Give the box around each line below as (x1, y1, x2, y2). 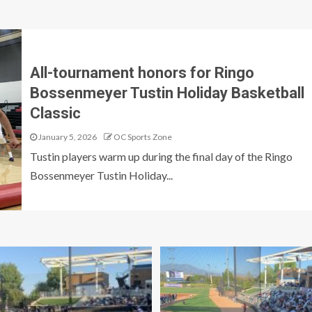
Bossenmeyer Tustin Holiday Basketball (29, 84, 304, 102)
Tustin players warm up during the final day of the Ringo (29, 149, 292, 163)
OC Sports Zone (113, 131, 172, 142)
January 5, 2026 (36, 131, 97, 142)
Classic (29, 104, 81, 122)
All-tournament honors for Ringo (29, 63, 254, 81)
